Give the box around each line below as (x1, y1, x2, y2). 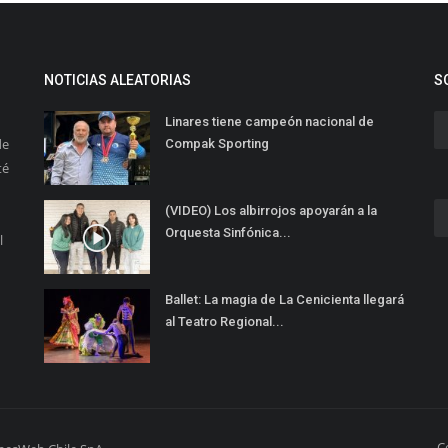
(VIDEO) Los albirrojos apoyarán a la (165, 203, 377, 219)
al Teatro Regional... (165, 314, 284, 330)
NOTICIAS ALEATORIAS (44, 72, 191, 89)
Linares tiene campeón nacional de (165, 114, 374, 130)
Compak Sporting (165, 136, 269, 152)
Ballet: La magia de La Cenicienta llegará (165, 292, 404, 308)
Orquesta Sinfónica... (165, 225, 291, 241)
